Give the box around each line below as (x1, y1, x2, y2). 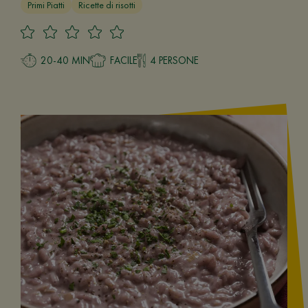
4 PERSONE (149, 54, 199, 67)
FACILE (110, 54, 138, 67)
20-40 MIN (40, 54, 90, 67)
